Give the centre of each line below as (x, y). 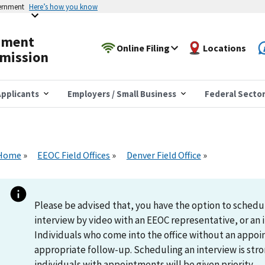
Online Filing (143, 48)
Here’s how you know (63, 7)
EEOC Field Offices (74, 155)
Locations (225, 48)
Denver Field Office (164, 155)
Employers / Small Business (122, 93)
